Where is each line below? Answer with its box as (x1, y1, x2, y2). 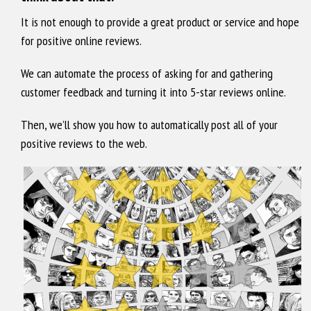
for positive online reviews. (21, 33, 142, 49)
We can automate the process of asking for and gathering (21, 65, 273, 81)
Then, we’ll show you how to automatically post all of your (21, 117, 278, 133)
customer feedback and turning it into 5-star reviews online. (21, 84, 286, 100)
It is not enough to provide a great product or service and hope (21, 14, 299, 30)
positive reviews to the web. (21, 135, 147, 151)
